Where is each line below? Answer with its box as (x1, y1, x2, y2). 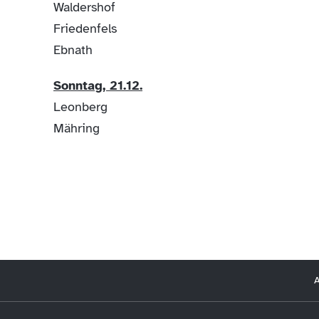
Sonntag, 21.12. (53, 77, 142, 93)
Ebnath (53, 41, 96, 58)
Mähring (53, 120, 100, 136)
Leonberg (53, 98, 108, 115)
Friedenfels (53, 20, 117, 36)
